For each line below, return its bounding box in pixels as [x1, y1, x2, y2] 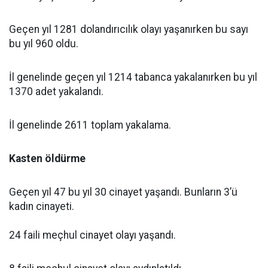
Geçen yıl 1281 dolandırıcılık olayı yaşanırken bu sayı [9, 23, 248, 36]
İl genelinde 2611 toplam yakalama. [9, 119, 171, 132]
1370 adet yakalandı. [9, 86, 103, 98]
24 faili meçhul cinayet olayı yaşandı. [9, 229, 176, 242]
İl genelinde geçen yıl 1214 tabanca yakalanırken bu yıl [9, 71, 257, 84]
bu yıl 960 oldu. [9, 38, 78, 50]
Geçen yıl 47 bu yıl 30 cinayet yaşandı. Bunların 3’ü [9, 186, 237, 199]
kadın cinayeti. [9, 200, 74, 213]
